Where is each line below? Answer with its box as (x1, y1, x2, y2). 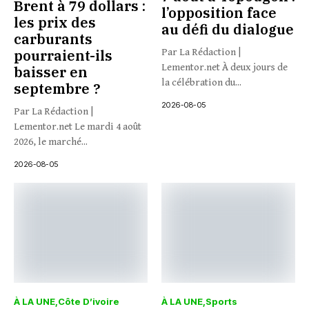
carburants (14, 29, 92, 48)
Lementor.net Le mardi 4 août (14, 120, 141, 132)
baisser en (14, 62, 88, 81)
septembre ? (14, 79, 101, 98)
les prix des (14, 12, 96, 32)
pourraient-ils (14, 46, 112, 65)
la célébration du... (161, 76, 241, 88)
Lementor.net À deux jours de (161, 61, 288, 73)
